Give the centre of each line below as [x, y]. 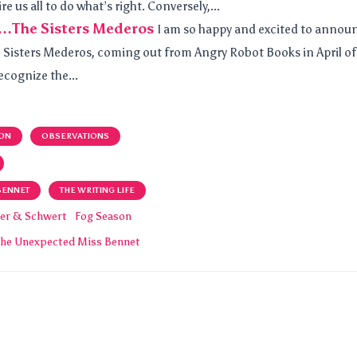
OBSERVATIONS [75, 136]
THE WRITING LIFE [97, 190]
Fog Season [103, 216]
